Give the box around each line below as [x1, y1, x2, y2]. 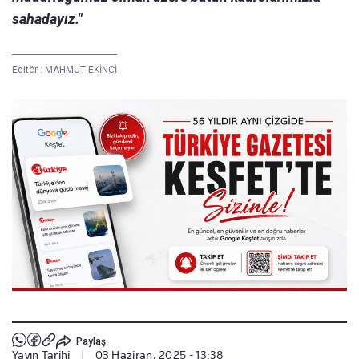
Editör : [12, 63, 45, 75]
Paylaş [75, 335, 106, 347]
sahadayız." [12, 10, 83, 27]
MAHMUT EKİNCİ [45, 63, 117, 75]
